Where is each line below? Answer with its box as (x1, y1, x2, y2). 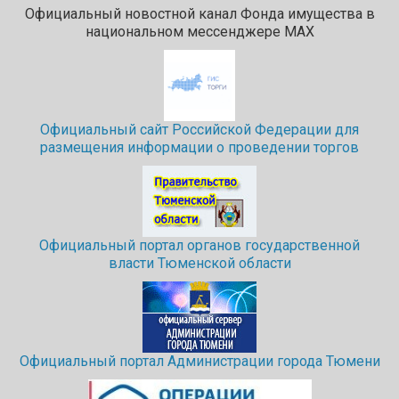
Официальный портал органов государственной (39, 237, 360, 255)
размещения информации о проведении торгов (40, 139, 359, 157)
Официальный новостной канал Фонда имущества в (24, 5, 375, 23)
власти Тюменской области (108, 255, 291, 273)
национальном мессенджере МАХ (85, 23, 314, 41)
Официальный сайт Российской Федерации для (40, 121, 359, 139)
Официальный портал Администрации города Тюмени (19, 353, 380, 370)
